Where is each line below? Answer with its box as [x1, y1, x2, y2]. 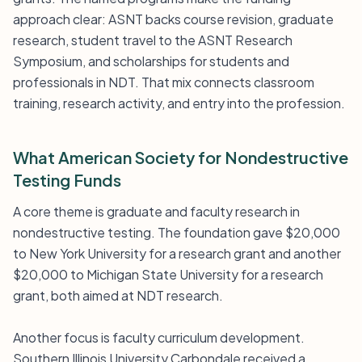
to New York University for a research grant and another [13, 245, 341, 262]
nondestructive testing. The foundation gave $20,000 [13, 224, 340, 241]
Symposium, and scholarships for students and [13, 53, 289, 69]
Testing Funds [13, 170, 121, 190]
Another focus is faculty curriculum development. [13, 329, 305, 346]
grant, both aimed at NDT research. [13, 287, 223, 304]
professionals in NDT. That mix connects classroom [13, 74, 314, 90]
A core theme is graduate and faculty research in [13, 203, 300, 220]
